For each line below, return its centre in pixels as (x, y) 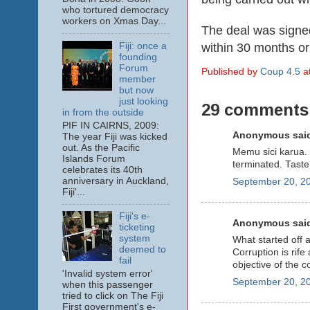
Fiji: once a (143, 46)
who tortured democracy (115, 10)
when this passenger (107, 285)
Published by (230, 72)
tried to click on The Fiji (112, 296)
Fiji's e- (134, 217)
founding (138, 57)
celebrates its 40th (102, 170)
